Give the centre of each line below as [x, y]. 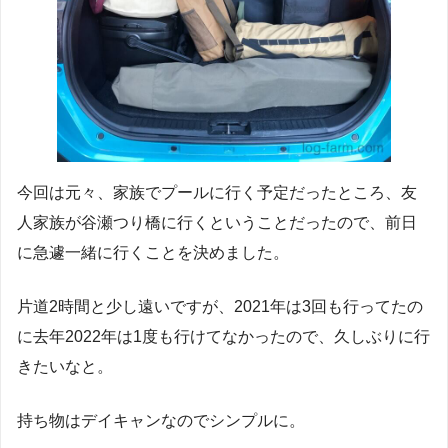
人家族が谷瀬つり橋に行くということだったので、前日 [217, 223]
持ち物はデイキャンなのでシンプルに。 [161, 421]
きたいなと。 [65, 367]
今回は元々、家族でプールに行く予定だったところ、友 [217, 193]
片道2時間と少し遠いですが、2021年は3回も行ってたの [220, 307]
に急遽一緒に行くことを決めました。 [153, 253]
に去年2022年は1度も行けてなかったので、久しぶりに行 [223, 337]
